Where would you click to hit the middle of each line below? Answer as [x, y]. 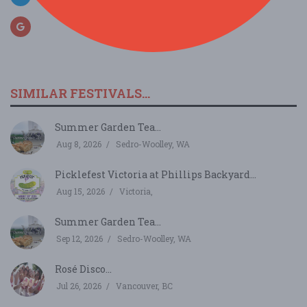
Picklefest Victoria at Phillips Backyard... [156, 174]
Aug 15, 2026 [81, 191]
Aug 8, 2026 [79, 144]
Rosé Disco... [83, 269]
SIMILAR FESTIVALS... [80, 93]
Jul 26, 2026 [79, 285]
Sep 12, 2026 [79, 238]
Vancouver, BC [144, 285]
